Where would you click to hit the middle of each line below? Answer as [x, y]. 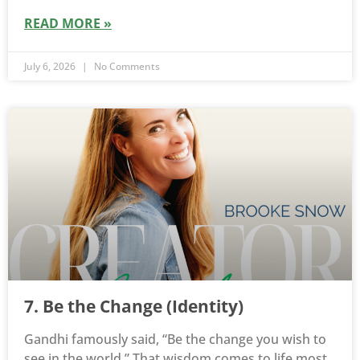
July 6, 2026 [51, 67]
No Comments [126, 67]
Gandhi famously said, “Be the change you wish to [175, 340]
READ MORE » [68, 24]
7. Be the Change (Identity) [134, 307]
